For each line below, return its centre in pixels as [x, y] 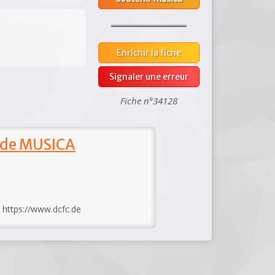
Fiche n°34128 [149, 100]
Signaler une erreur [149, 76]
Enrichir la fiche [149, 52]
